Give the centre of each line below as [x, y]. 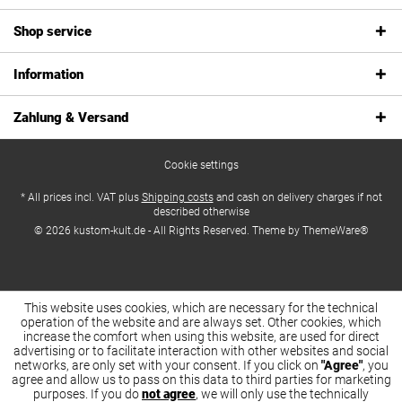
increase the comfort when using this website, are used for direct [201, 336]
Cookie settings [201, 166]
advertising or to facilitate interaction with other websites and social [201, 351]
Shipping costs [177, 198]
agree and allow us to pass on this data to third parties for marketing [201, 380]
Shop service [52, 31]
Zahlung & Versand [71, 118]
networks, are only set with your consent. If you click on [167, 365]
